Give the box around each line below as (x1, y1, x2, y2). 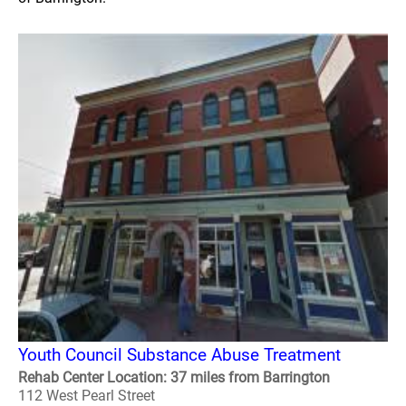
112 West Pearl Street (18, 387, 155, 404)
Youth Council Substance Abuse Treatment (18, 344, 341, 365)
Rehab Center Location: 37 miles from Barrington (18, 369, 330, 386)
